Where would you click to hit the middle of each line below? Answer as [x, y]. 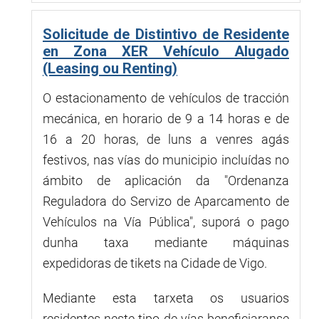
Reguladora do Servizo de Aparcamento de [166, 201]
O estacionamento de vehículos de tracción [166, 98]
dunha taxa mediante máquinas [166, 242]
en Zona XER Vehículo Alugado [166, 51]
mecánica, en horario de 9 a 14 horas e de [166, 118]
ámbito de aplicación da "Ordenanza [166, 180]
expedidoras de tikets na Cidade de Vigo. [155, 263]
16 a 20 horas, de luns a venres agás [166, 139]
